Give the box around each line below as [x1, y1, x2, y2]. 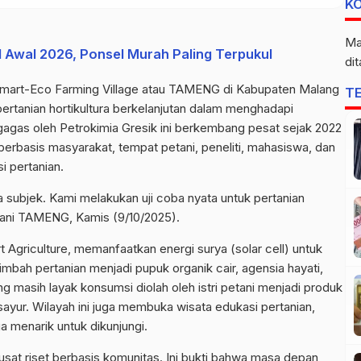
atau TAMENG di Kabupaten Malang [139, 81, 339, 97]
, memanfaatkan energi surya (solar [68, 240, 265, 256]
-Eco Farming [24, 81, 102, 97]
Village [102, 81, 139, 97]
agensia [242, 259, 284, 276]
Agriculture [8, 240, 68, 256]
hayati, [284, 259, 323, 276]
